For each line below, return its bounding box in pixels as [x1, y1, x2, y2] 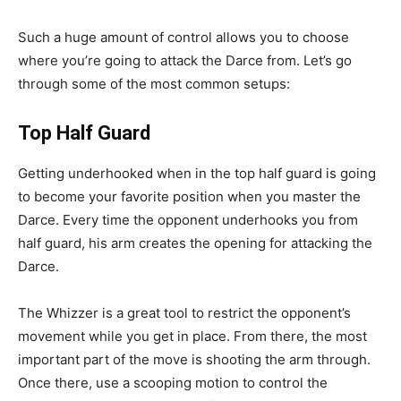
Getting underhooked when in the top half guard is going [18, 164, 376, 182]
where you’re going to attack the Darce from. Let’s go [18, 51, 352, 69]
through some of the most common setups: [18, 74, 290, 92]
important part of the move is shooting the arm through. [18, 350, 371, 368]
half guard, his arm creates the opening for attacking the [18, 234, 372, 252]
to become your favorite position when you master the [18, 187, 361, 205]
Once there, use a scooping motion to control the [18, 373, 328, 391]
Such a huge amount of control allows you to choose [18, 28, 349, 46]
